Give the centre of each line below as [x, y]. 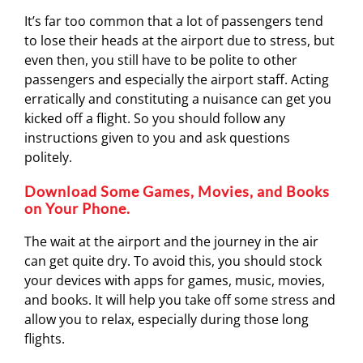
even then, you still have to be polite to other [161, 60]
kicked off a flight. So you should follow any [155, 118]
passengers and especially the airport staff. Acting [177, 79]
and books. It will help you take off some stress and [180, 300]
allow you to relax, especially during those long [167, 319]
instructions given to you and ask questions [157, 138]
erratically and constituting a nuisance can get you [178, 99]
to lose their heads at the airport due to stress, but [179, 41]
